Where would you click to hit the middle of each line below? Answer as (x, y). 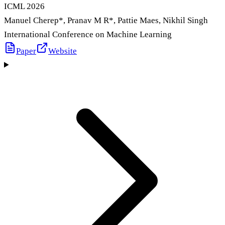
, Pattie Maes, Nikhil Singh (161, 20)
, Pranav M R (86, 20)
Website (63, 51)
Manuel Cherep (31, 20)
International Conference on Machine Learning (88, 34)
